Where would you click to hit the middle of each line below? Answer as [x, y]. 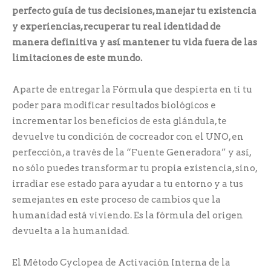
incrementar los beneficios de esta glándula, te [119, 121]
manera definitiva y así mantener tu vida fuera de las [135, 42]
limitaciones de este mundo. [77, 58]
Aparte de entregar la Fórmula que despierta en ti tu [132, 89]
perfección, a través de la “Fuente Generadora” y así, [132, 152]
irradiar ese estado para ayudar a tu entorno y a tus [128, 184]
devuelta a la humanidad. [70, 231]
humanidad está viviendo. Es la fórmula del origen [128, 215]
